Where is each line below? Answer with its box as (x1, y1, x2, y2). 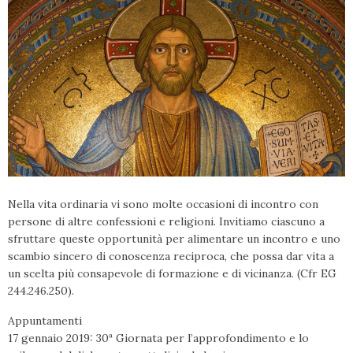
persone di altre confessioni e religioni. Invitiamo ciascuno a (8, 214, 325, 229)
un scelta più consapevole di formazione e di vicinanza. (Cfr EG (8, 266, 336, 281)
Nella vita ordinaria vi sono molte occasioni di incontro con (8, 196, 318, 211)
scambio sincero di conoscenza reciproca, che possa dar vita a (8, 248, 334, 263)
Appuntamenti (8, 313, 82, 328)
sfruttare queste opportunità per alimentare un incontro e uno (8, 231, 340, 246)
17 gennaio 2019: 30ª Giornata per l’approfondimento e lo (8, 330, 309, 345)
